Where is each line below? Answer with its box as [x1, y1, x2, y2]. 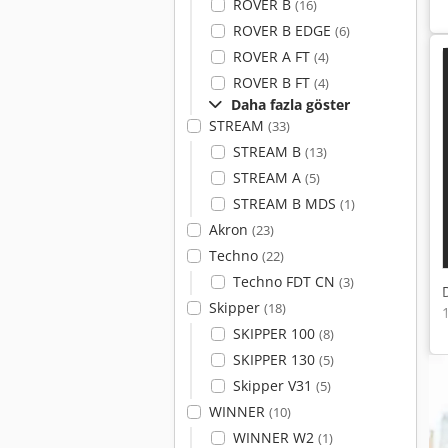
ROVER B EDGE [232, 21, 335, 40]
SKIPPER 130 [232, 350, 319, 369]
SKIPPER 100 [232, 324, 319, 343]
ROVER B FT [232, 73, 314, 92]
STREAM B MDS [232, 194, 340, 213]
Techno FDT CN [232, 272, 339, 291]
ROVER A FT [232, 47, 314, 66]
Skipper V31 [232, 376, 316, 395]
